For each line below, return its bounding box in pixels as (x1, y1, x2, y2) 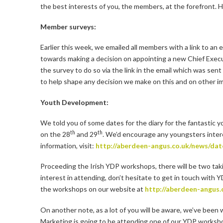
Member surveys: (40, 22, 96, 31)
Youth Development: (40, 98, 109, 107)
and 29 (75, 130, 98, 139)
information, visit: (40, 141, 96, 150)
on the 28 (40, 130, 70, 139)
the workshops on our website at (40, 185, 145, 194)
